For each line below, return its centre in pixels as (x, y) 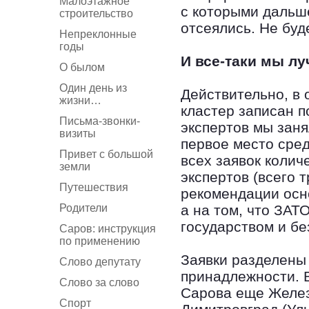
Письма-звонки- (100, 121)
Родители (83, 208)
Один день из (93, 88)
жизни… (80, 100)
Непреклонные (98, 34)
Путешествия (94, 187)
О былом (82, 67)
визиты (78, 133)
